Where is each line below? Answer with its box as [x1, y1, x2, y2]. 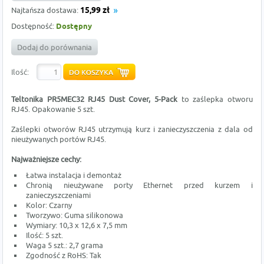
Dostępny [56, 21, 93, 32]
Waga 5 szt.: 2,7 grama [26, 240, 104, 250]
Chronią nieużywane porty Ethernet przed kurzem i [26, 180, 253, 190]
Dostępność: [11, 21, 57, 31]
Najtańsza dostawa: [11, 5, 81, 15]
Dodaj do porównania [17, 42, 93, 52]
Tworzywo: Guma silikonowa [26, 210, 124, 220]
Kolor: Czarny [26, 200, 72, 210]
